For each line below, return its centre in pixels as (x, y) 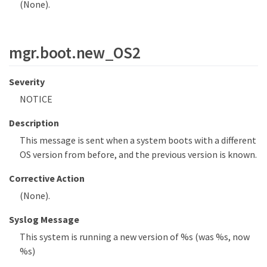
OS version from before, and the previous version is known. (138, 154)
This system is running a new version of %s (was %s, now (135, 236)
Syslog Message (44, 219)
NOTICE (36, 99)
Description (34, 122)
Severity (27, 81)
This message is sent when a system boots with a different (138, 140)
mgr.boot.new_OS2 (75, 53)
